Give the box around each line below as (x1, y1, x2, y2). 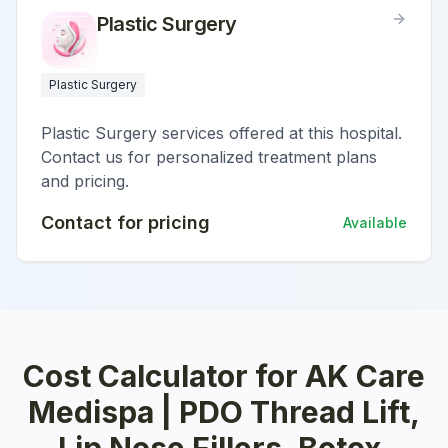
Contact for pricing (41, 212, 210, 233)
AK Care (305, 358, 425, 394)
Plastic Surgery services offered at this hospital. (41, 123, 402, 143)
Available (343, 214, 407, 231)
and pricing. (41, 171, 129, 191)
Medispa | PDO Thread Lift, (28, 394, 420, 430)
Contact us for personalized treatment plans (41, 147, 377, 167)
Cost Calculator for (23, 358, 305, 394)
